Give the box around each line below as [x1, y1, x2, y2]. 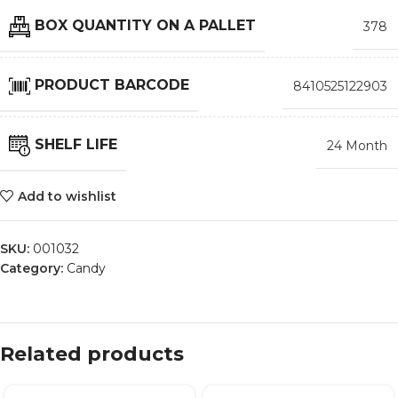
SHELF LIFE [35, 136, 117, 154]
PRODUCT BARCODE [35, 76, 189, 94]
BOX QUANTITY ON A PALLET [35, 17, 256, 35]
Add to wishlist [17, 187, 116, 204]
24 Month [327, 138, 387, 155]
